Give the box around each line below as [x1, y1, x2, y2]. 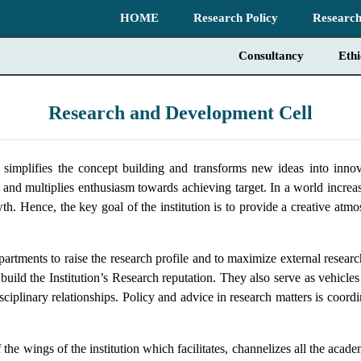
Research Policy [193, 11, 278, 24]
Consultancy [239, 49, 304, 62]
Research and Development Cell [48, 102, 313, 123]
